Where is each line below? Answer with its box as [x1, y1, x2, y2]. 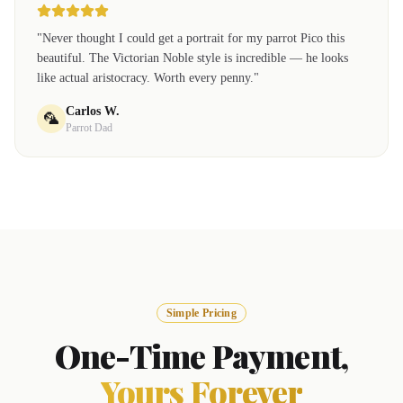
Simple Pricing [166, 307, 237, 319]
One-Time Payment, [55, 334, 348, 377]
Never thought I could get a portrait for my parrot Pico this [42, 31, 345, 45]
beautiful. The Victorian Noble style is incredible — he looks [37, 51, 348, 65]
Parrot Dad [66, 121, 112, 134]
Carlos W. [66, 104, 120, 118]
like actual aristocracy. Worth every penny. [37, 71, 254, 85]
